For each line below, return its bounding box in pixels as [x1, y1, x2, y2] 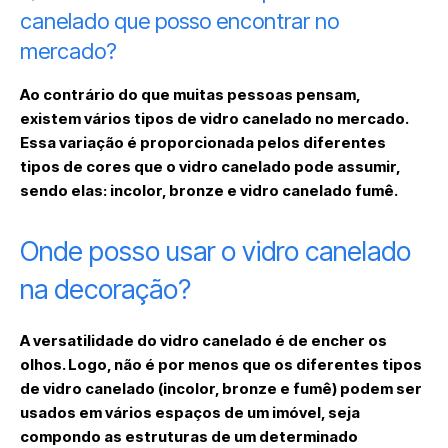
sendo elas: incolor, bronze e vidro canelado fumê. [20, 180, 398, 200]
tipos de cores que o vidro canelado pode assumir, [20, 156, 400, 176]
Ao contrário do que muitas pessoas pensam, [20, 84, 360, 104]
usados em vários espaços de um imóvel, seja [20, 402, 360, 422]
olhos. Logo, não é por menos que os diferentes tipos [20, 354, 422, 374]
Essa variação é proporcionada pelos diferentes [20, 132, 386, 152]
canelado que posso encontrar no [20, 7, 339, 34]
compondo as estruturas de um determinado [20, 426, 358, 446]
